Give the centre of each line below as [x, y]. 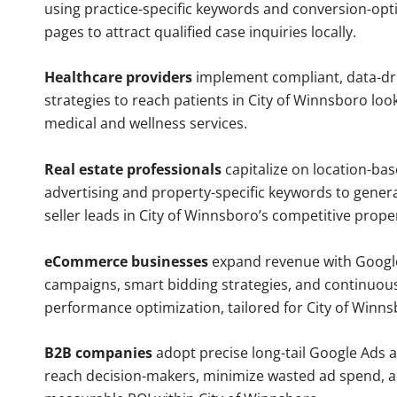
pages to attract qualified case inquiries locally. [200, 31]
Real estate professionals [133, 170]
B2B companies [98, 353]
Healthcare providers [118, 78]
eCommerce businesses [126, 261]
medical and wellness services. [146, 124]
